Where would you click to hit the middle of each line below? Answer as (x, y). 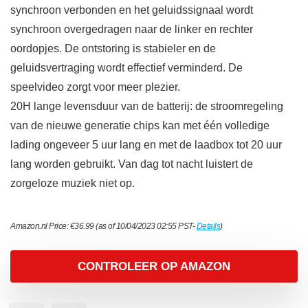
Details (208, 227)
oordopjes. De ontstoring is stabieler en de (113, 49)
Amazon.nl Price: (40, 227)
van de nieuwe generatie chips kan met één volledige (140, 126)
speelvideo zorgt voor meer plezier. (95, 87)
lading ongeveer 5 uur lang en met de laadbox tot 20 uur (146, 145)
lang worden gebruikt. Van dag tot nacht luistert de (132, 164)
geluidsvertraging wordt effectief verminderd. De (126, 68)
